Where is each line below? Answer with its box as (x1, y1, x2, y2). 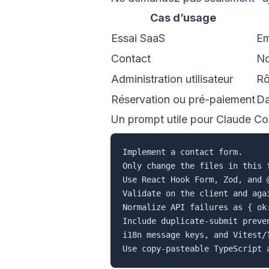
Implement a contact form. (122, 147, 243, 157)
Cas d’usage (150, 11, 216, 25)
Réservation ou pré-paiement (111, 93, 255, 106)
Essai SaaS (111, 32, 165, 45)
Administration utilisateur (111, 73, 233, 86)
